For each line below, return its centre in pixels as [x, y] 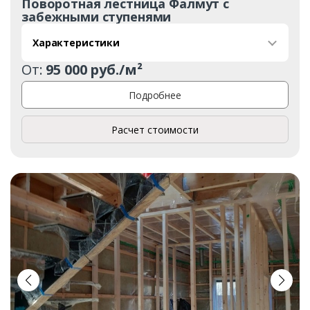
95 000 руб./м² [94, 70]
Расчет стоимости [155, 129]
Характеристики [76, 43]
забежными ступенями [97, 17]
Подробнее [155, 95]
